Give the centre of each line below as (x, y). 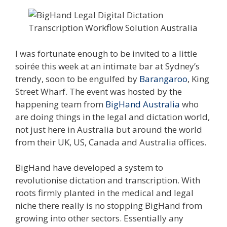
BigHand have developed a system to (89, 168)
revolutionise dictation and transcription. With (108, 180)
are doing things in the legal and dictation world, (112, 117)
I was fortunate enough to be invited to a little (106, 53)
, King (198, 79)
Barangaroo (163, 79)
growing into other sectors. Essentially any (99, 218)
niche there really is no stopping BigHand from (109, 206)
